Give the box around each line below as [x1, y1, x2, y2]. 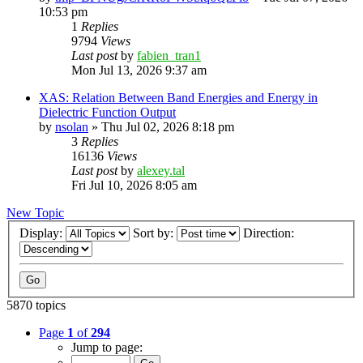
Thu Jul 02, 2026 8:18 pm [101, 119, 234, 134]
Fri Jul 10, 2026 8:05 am [71, 177, 197, 192]
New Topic [6, 205, 64, 220]
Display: [19, 226, 66, 241]
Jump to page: [71, 340, 143, 355]
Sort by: [133, 226, 177, 241]
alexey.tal [137, 163, 185, 177]
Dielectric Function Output [39, 105, 176, 119]
